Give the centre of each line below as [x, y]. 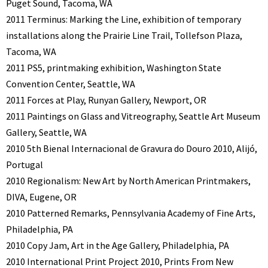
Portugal [25, 164]
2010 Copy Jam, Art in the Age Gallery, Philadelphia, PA [118, 245]
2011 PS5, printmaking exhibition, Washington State [114, 67]
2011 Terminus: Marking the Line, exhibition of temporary [124, 19]
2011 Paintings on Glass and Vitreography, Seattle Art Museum [133, 116]
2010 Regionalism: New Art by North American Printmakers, [128, 180]
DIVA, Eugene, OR [41, 197]
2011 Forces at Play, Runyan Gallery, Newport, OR [106, 100]
